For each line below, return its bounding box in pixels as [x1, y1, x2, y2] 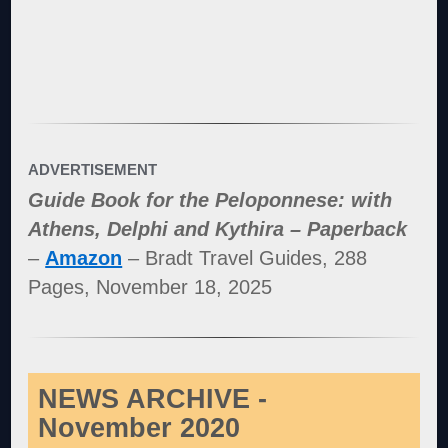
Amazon [45, 247, 123, 270]
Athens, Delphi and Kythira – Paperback [28, 218, 408, 241]
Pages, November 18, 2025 [28, 276, 273, 299]
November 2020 [38, 413, 241, 444]
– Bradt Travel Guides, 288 [122, 247, 368, 270]
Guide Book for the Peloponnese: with [28, 189, 393, 212]
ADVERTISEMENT [28, 161, 158, 179]
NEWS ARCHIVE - [38, 384, 268, 415]
